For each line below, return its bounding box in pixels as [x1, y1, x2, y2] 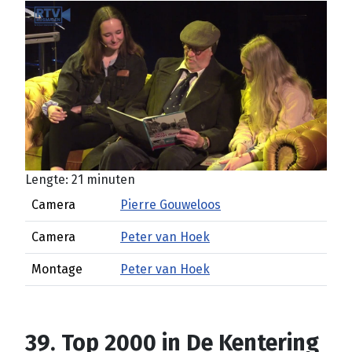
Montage [31, 262, 82, 277]
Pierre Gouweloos [120, 197, 221, 212]
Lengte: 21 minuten [25, 172, 135, 187]
